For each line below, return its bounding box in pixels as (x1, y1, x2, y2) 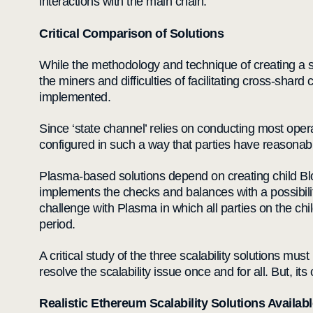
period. (39, 217, 75, 231)
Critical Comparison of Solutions (39, 27, 224, 41)
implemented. (39, 90, 110, 104)
